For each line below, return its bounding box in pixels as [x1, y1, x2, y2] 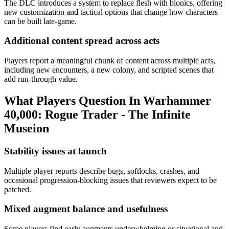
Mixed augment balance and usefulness [4, 203, 168, 215]
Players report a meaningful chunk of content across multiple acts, [4, 56, 215, 65]
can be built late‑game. [4, 16, 77, 26]
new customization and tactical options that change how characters [4, 7, 218, 16]
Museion [4, 121, 49, 135]
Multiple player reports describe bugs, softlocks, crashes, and [4, 166, 199, 175]
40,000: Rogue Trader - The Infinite [4, 107, 191, 121]
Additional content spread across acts [4, 35, 159, 47]
